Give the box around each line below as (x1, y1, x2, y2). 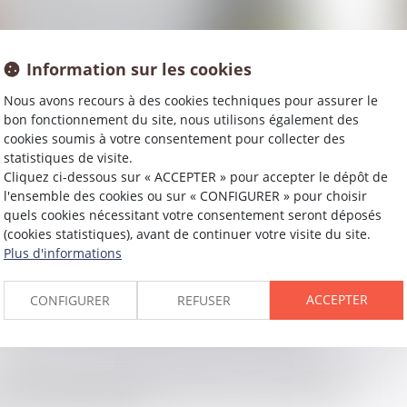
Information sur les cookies (26, 57, 252, 80)
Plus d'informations (4, 243, 122, 262)
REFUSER (176, 291, 231, 309)
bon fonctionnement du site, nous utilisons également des (4, 110, 359, 128)
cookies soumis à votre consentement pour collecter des (4, 129, 345, 147)
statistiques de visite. (4, 148, 133, 166)
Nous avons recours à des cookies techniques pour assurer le (4, 91, 378, 109)
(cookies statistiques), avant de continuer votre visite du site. (4, 224, 371, 243)
